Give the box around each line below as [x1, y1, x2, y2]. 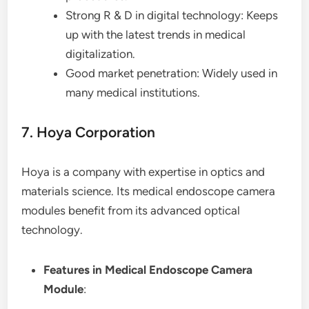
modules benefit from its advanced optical [21, 203, 241, 217]
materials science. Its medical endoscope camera [21, 184, 276, 198]
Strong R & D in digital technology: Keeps [66, 8, 279, 22]
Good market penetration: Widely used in [66, 66, 278, 80]
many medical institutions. [66, 86, 201, 99]
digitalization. [66, 47, 136, 61]
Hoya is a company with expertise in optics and [21, 165, 266, 179]
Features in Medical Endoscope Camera [43, 263, 253, 277]
